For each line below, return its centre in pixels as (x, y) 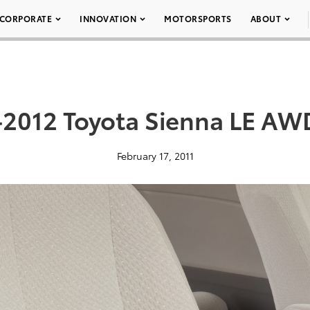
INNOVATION (108, 18)
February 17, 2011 (155, 156)
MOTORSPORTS (198, 18)
